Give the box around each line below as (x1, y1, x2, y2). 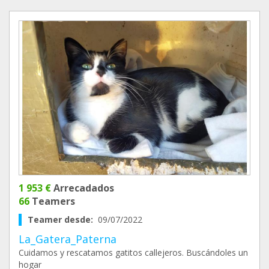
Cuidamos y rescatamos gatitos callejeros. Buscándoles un (19, 247, 248, 258)
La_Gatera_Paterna (19, 232, 116, 246)
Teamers (29, 195, 75, 208)
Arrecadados (51, 181, 114, 195)
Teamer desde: (28, 214, 98, 225)
